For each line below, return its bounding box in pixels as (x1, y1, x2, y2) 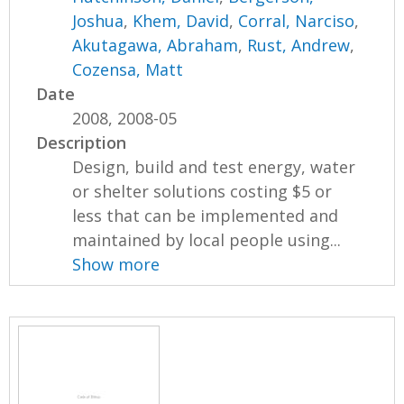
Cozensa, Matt (72, 59, 184, 81)
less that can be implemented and (72, 205, 339, 227)
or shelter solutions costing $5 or (72, 180, 333, 203)
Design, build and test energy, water (72, 156, 356, 179)
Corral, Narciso (238, 10, 355, 32)
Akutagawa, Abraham (72, 34, 239, 57)
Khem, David (133, 10, 230, 32)
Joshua (72, 10, 124, 32)
